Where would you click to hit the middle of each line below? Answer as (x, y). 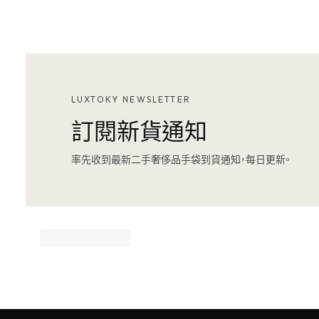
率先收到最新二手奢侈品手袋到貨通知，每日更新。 (181, 158)
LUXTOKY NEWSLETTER (131, 99)
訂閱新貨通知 (140, 129)
